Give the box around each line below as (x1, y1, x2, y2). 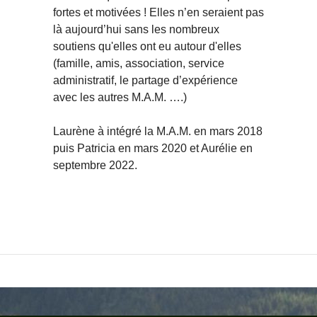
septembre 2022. (52, 159, 137, 172)
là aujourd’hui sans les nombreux (52, 23, 219, 36)
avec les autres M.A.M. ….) (52, 91, 187, 104)
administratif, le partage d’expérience (52, 74, 238, 87)
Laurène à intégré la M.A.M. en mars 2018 (52, 125, 263, 138)
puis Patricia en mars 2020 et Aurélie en (52, 142, 253, 155)
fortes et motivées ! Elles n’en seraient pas (52, 6, 264, 19)
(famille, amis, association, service (52, 57, 224, 70)
